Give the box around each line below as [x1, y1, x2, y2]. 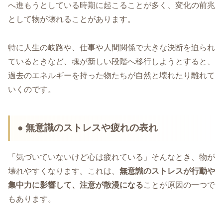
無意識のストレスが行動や [119, 167, 215, 176]
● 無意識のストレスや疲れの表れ [17, 122, 158, 133]
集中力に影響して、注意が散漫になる [8, 181, 143, 190]
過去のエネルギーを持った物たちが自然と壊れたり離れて [8, 71, 215, 80]
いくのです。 [8, 85, 56, 94]
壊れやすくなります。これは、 [8, 167, 119, 176]
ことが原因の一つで [143, 181, 215, 190]
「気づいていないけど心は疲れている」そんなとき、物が [8, 153, 215, 162]
